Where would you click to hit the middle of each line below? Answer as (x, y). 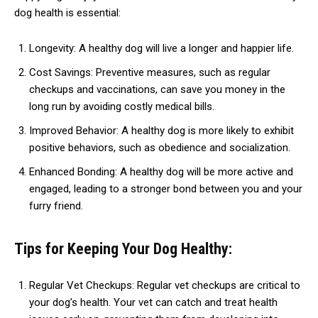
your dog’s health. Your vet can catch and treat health (153, 303)
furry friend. (56, 206)
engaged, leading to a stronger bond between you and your (166, 189)
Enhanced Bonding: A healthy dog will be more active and (161, 172)
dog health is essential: (67, 13)
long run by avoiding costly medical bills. (122, 107)
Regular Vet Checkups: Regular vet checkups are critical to (165, 286)
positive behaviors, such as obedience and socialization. (160, 148)
